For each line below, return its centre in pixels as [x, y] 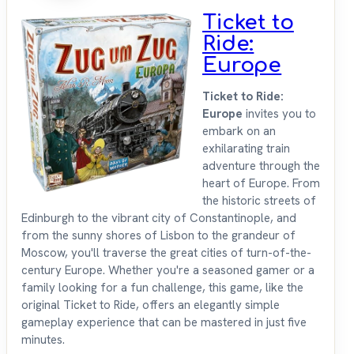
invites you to [279, 114]
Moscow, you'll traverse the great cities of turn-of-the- [166, 253]
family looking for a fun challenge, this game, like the [162, 288]
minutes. [43, 340]
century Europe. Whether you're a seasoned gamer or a [168, 271]
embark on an [239, 132]
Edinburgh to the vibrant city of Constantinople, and [159, 218]
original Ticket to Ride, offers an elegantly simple [151, 305]
